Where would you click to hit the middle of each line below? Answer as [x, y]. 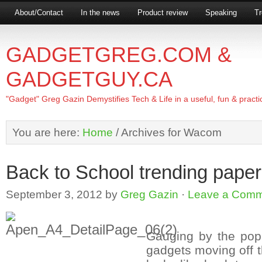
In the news [100, 13]
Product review [163, 13]
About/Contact [39, 13]
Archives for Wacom [170, 132]
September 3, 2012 [54, 194]
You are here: [47, 132]
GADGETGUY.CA [89, 79]
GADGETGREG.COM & [119, 55]
